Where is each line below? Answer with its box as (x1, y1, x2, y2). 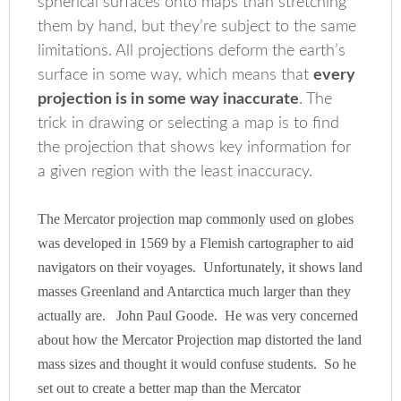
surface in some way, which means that (38, 67, 314, 83)
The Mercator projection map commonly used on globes (38, 211, 354, 226)
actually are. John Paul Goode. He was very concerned (38, 308, 359, 323)
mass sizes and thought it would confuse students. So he (38, 356, 357, 371)
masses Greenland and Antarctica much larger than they (38, 284, 352, 299)
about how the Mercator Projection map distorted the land (38, 332, 363, 347)
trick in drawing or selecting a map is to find (38, 115, 340, 132)
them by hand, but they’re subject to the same (38, 19, 357, 35)
